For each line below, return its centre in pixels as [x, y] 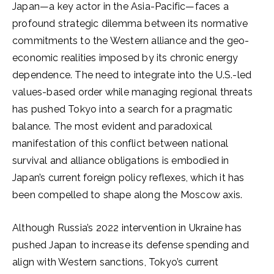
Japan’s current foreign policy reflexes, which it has [128, 178]
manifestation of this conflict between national [120, 143]
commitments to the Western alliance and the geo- [131, 41]
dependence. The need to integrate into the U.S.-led [132, 75]
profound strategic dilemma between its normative [130, 24]
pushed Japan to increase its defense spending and [131, 245]
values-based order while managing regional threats [133, 92]
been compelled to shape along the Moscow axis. [128, 195]
